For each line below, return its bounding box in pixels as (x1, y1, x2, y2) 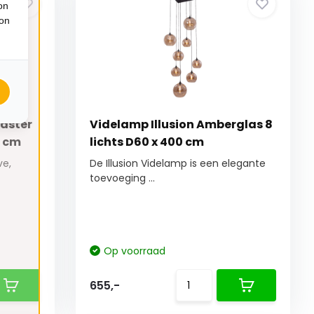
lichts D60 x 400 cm (90, 134, 205, 151)
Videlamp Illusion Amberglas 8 (90, 116, 273, 133)
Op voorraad (104, 244, 166, 259)
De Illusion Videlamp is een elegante (90, 156, 266, 171)
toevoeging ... (90, 171, 156, 186)
